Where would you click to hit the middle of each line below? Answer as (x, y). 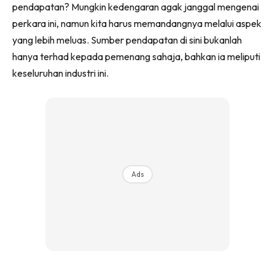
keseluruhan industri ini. (60, 73)
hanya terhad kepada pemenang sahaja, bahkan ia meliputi (136, 56)
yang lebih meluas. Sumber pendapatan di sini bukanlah (127, 40)
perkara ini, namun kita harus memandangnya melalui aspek (137, 23)
